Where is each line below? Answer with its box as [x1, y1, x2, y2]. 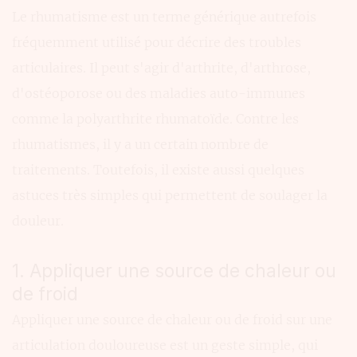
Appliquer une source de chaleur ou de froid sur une [12, 312, 332, 328]
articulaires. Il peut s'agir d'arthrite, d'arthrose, [12, 59, 311, 76]
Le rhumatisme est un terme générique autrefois [12, 8, 316, 25]
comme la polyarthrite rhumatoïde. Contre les [12, 110, 299, 127]
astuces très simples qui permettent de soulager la [12, 186, 328, 203]
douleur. [12, 212, 64, 229]
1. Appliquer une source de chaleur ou [12, 259, 336, 281]
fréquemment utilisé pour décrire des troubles [12, 33, 301, 50]
